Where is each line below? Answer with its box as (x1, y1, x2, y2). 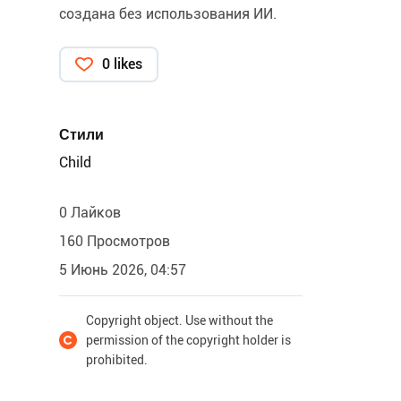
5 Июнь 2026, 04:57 (59, 261, 186, 278)
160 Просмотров (59, 233, 170, 250)
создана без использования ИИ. (59, 5, 277, 22)
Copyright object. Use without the (86, 313, 273, 328)
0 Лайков (59, 204, 121, 221)
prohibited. (86, 353, 148, 367)
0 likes (102, 55, 142, 73)
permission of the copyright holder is (86, 333, 291, 347)
